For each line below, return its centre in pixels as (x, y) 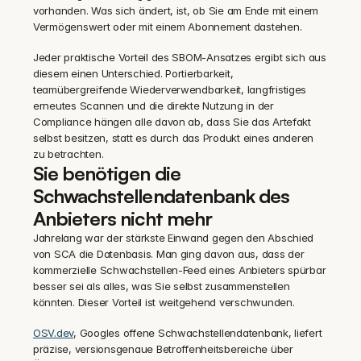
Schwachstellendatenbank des (162, 196)
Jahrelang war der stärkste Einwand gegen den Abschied (174, 238)
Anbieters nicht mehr (122, 218)
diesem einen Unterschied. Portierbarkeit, (133, 73)
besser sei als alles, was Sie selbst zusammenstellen (162, 286)
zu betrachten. (68, 154)
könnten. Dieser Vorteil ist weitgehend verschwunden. (164, 302)
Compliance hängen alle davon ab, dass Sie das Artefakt (172, 122)
